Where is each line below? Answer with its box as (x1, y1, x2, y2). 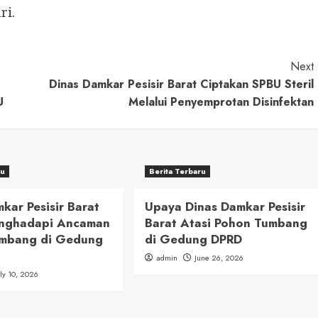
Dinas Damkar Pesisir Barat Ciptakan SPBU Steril (48, 76, 314, 93)
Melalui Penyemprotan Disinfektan (128, 94, 314, 111)
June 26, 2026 (194, 252, 243, 264)
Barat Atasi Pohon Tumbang (144, 214, 307, 232)
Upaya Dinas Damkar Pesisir (144, 198, 305, 216)
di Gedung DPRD (144, 231, 242, 248)
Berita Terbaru (148, 165, 206, 177)
